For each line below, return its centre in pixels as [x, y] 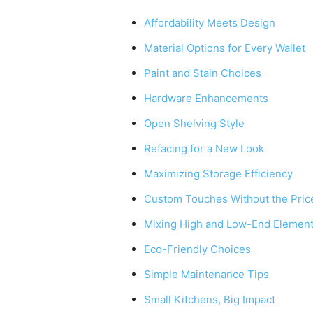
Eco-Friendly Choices [198, 249]
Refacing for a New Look [204, 149]
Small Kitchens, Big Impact [210, 300]
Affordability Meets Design [210, 23]
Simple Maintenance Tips [207, 275]
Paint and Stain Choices [203, 73]
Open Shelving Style [195, 124]
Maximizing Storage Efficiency [219, 174]
